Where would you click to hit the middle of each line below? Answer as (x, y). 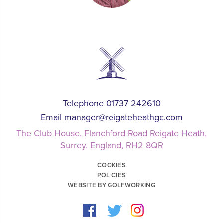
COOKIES (111, 166)
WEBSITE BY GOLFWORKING (111, 185)
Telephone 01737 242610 (111, 103)
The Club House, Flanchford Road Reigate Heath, (111, 134)
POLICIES (111, 175)
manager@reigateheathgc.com (123, 118)
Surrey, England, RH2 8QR (111, 146)
